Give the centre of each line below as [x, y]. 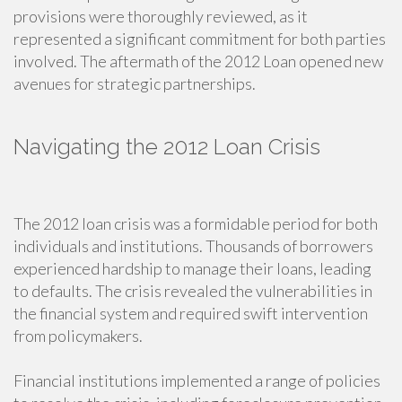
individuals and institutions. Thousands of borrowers [193, 246]
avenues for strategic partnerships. [135, 83]
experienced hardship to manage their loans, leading [192, 268]
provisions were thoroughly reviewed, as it [161, 16]
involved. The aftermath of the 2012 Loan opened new [198, 61]
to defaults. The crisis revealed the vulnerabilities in [193, 291]
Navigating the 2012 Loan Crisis [167, 147]
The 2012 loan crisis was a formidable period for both [196, 223]
